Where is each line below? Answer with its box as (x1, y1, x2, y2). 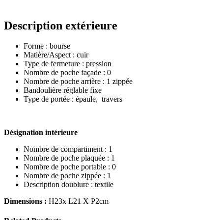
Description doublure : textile (24, 180, 113, 189)
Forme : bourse (24, 42, 70, 51)
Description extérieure (4, 19, 117, 32)
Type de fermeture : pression (24, 59, 111, 68)
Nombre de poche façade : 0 (24, 68, 111, 77)
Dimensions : (4, 197, 49, 206)
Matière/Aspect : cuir (24, 51, 88, 59)
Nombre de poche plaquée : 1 (24, 154, 115, 163)
